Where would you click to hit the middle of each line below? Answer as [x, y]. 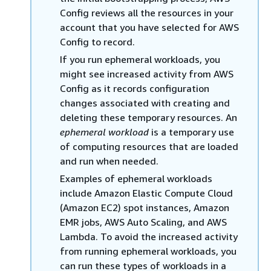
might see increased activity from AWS [147, 74]
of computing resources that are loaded [149, 146]
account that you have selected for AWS [149, 27]
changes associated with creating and [145, 103]
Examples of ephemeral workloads [136, 178]
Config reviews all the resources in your [147, 13]
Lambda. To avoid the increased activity [149, 237]
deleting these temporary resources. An [149, 117]
